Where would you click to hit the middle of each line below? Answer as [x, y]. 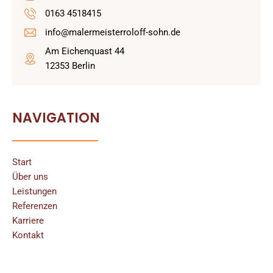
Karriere [28, 221]
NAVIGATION [56, 118]
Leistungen [34, 192]
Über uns [30, 177]
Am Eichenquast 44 [84, 51]
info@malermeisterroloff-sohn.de [112, 33]
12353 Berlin [70, 66]
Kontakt [28, 236]
